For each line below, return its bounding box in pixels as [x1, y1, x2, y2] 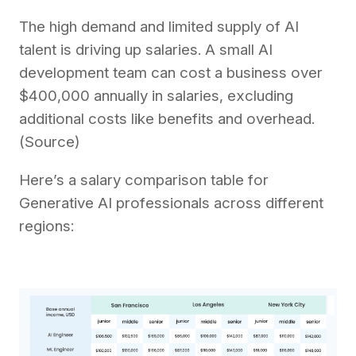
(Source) [19, 133, 80, 152]
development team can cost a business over [19, 64, 323, 83]
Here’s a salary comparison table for [19, 171, 269, 190]
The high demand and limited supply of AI [19, 17, 299, 37]
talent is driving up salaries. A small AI [19, 41, 273, 60]
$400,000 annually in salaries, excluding [19, 87, 293, 106]
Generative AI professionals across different [19, 194, 323, 213]
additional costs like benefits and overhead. [19, 110, 315, 129]
